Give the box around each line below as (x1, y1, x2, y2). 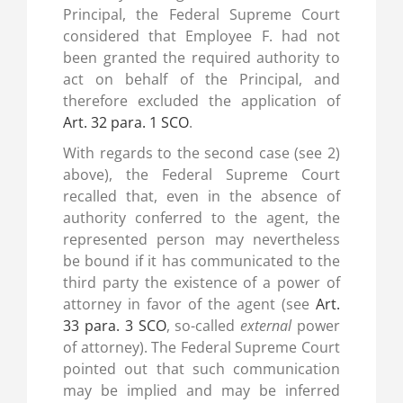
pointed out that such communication (62, 359, 341, 380)
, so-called (166, 316, 241, 336)
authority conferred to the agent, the (62, 208, 341, 228)
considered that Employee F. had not (62, 26, 341, 47)
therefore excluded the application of (62, 91, 341, 112)
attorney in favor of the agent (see (62, 294, 317, 315)
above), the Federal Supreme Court (62, 165, 341, 185)
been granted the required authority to (62, 48, 341, 68)
